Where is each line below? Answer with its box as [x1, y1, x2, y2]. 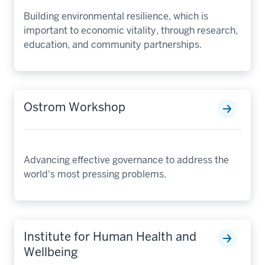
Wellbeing [24, 244, 78, 260]
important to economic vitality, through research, [24, 24, 238, 37]
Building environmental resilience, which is [24, 9, 208, 22]
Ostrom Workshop [24, 99, 125, 115]
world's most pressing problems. [24, 167, 166, 180]
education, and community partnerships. [24, 38, 202, 51]
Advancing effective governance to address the [24, 153, 229, 166]
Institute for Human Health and [24, 228, 196, 244]
